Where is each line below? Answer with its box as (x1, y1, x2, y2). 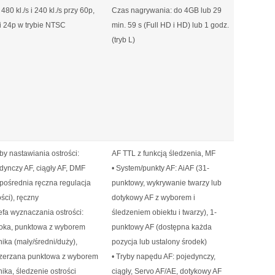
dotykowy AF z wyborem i (112, 193, 195, 202)
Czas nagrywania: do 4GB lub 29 (112, 6, 222, 15)
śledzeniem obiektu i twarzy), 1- (112, 208, 217, 217)
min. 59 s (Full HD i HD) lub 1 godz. (112, 21, 229, 29)
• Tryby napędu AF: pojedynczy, (112, 252, 215, 261)
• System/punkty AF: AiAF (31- (112, 164, 209, 172)
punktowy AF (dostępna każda (112, 223, 212, 231)
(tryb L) (112, 36, 135, 44)
